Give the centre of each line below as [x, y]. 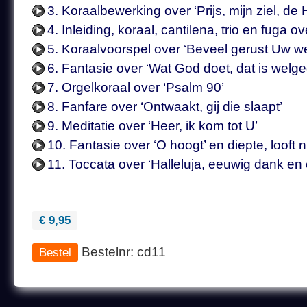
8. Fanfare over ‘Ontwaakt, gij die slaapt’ [165, 107]
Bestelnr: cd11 [122, 252]
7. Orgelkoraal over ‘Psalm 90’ [136, 87]
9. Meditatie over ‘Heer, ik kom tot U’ [152, 126]
